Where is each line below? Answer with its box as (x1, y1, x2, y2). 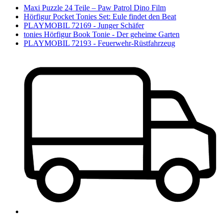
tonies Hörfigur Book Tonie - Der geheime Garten (24, 30, 180, 38)
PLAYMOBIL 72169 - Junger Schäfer (24, 21, 144, 30)
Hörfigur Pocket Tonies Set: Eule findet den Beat (24, 12, 176, 21)
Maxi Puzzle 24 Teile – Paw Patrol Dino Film (24, 3, 166, 12)
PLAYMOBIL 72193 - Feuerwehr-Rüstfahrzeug (24, 38, 175, 47)
